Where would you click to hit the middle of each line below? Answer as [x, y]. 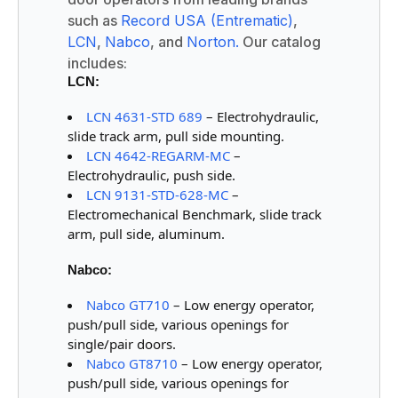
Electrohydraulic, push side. [151, 175]
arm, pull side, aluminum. [146, 233]
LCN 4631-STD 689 [144, 116]
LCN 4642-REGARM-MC [158, 155]
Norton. [212, 41]
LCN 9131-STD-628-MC [157, 194]
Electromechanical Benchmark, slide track [194, 214]
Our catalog [279, 41]
